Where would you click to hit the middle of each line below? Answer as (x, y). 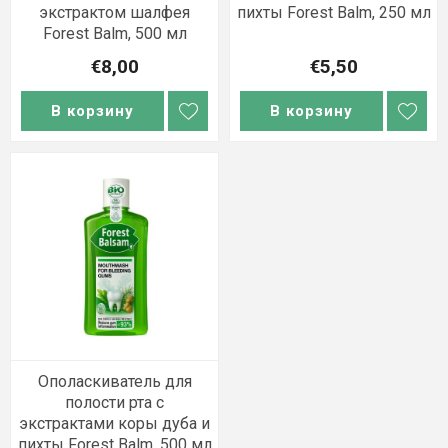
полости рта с (114, 402)
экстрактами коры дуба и (114, 423)
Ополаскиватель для (114, 381)
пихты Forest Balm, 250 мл (333, 12)
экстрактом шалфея (114, 12)
